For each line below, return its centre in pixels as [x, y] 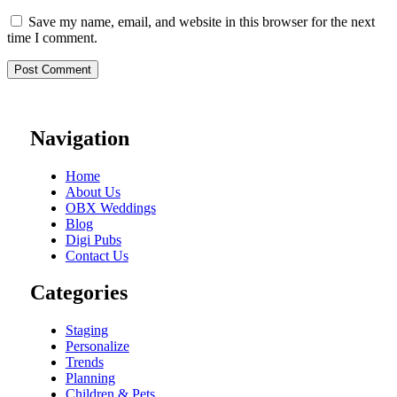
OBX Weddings [110, 207]
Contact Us [97, 255]
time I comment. [52, 37]
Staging [86, 331]
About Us [93, 191]
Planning [90, 378]
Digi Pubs [93, 239]
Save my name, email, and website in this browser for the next [202, 21]
